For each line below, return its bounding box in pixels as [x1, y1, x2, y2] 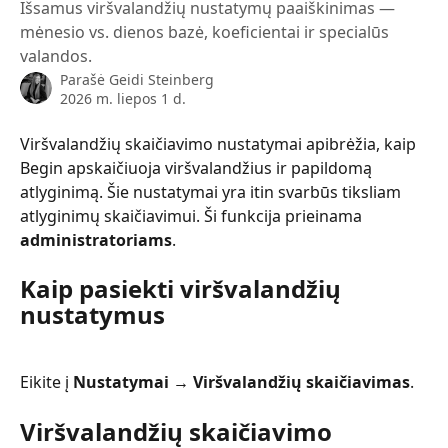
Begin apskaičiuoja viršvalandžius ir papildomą [20, 157, 376, 179]
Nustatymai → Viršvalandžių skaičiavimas [73, 370, 410, 393]
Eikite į [20, 370, 73, 393]
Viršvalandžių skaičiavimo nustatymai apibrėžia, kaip [20, 133, 420, 155]
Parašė [60, 70, 109, 89]
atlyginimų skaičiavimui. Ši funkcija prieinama [20, 205, 366, 227]
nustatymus [20, 298, 165, 332]
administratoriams [20, 229, 172, 251]
